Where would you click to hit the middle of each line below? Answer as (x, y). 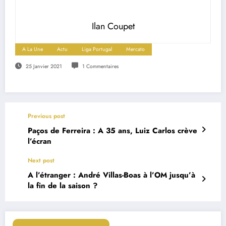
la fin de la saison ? (63, 186)
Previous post (46, 116)
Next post (41, 161)
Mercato (135, 49)
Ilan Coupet (113, 26)
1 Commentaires (100, 67)
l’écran (40, 142)
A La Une (33, 49)
